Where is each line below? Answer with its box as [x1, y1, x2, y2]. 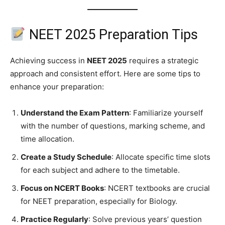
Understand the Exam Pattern [21, 107, 129, 118]
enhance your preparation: [10, 81, 104, 91]
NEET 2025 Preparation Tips [25, 26, 198, 43]
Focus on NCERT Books [21, 183, 104, 193]
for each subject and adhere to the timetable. [21, 165, 180, 175]
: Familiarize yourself [129, 107, 203, 118]
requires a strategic [127, 55, 198, 65]
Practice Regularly [21, 214, 88, 224]
